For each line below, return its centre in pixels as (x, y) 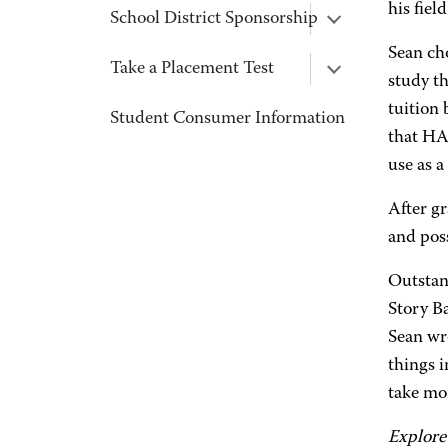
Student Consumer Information (227, 119)
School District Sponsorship (214, 19)
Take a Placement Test (192, 69)
